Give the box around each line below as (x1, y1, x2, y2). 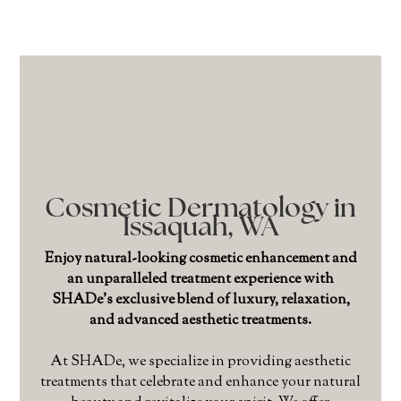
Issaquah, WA (123, 215, 278, 243)
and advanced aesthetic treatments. (90, 311, 311, 332)
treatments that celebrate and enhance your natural (40, 372, 361, 394)
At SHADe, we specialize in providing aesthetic (50, 352, 351, 373)
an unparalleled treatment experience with (67, 269, 334, 291)
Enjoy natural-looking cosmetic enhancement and (44, 249, 357, 270)
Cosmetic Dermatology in (45, 196, 356, 225)
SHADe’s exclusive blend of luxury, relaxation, (51, 290, 350, 311)
